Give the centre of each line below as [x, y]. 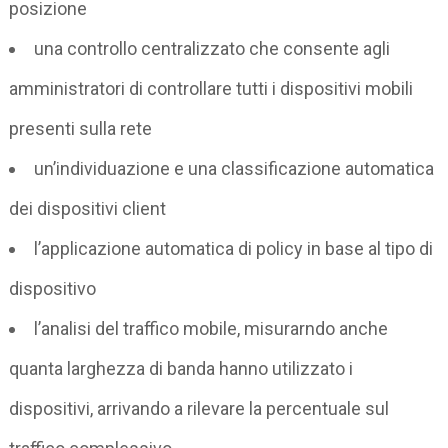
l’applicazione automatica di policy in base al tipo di [234, 248]
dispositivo [53, 288]
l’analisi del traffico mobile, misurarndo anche [211, 328]
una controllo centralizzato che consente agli [212, 48]
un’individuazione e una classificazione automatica [234, 168]
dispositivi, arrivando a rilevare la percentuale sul [199, 408]
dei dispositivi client [88, 208]
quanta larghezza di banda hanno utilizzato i [181, 368]
